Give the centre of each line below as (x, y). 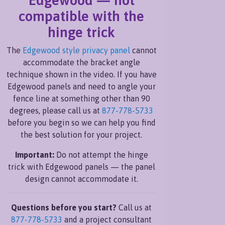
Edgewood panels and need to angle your (81, 86)
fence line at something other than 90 (81, 98)
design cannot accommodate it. (81, 179)
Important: (34, 154)
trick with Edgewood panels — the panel (81, 166)
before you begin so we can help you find (81, 122)
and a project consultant (107, 219)
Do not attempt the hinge (101, 154)
